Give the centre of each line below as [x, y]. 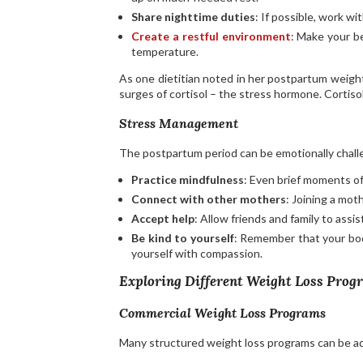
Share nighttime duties [193, 17]
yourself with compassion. [197, 254]
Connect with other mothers [209, 199]
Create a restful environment [211, 36]
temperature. [165, 52]
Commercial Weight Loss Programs [222, 313]
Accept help [163, 219]
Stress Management [179, 124]
